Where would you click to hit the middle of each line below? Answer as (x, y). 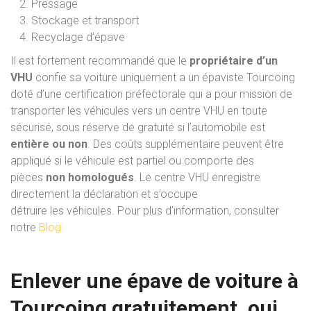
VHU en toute (235, 110)
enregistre (236, 177)
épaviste (224, 77)
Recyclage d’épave (78, 37)
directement (41, 194)
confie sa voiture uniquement (107, 77)
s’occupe (176, 194)
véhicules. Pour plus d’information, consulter (173, 210)
